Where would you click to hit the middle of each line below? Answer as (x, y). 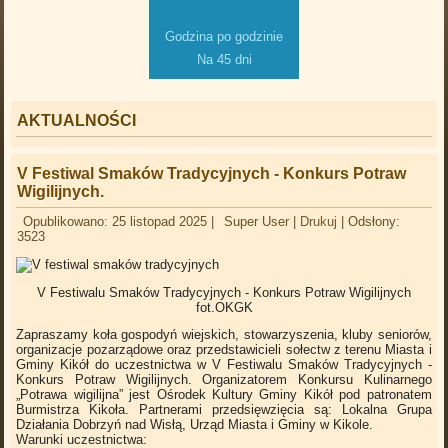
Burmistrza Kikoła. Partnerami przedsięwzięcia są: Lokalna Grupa (224, 410)
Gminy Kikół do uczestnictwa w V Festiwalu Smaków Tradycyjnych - (224, 365)
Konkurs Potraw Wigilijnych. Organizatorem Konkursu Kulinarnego (224, 380)
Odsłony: (374, 222)
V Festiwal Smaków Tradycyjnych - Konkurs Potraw (212, 174)
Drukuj (321, 222)
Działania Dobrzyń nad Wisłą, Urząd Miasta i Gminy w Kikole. (195, 425)
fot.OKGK (224, 308)
